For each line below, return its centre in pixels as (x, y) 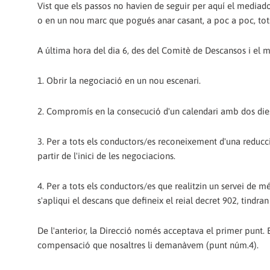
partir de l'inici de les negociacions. (106, 155)
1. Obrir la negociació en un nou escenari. (119, 81)
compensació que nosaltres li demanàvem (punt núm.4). (148, 245)
